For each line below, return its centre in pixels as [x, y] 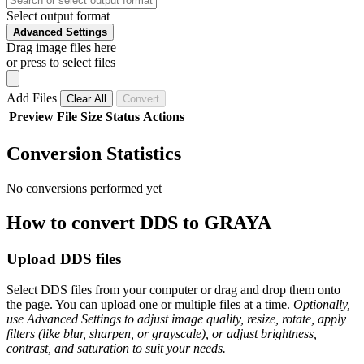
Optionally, [322, 305]
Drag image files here [61, 47]
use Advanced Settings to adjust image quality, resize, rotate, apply [176, 319]
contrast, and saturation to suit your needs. [116, 349]
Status [123, 116]
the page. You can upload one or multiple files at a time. [150, 305]
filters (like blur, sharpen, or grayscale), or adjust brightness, [162, 334]
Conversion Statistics [94, 153]
